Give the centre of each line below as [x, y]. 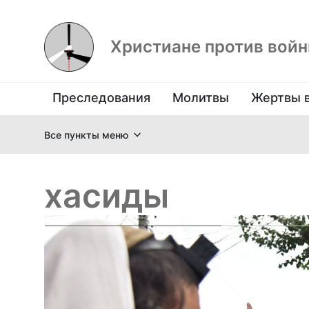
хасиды [107, 196]
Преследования [101, 98]
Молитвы [201, 98]
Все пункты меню [86, 134]
